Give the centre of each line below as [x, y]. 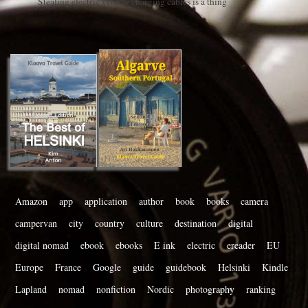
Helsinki [234, 267]
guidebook [186, 267]
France [68, 267]
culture [150, 223]
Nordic [161, 289]
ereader [241, 245]
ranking [261, 289]
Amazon [31, 201]
